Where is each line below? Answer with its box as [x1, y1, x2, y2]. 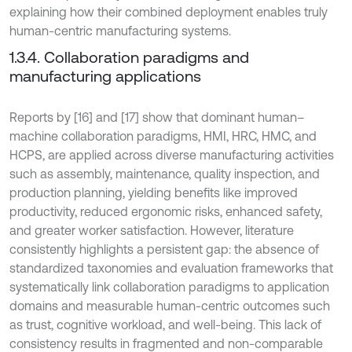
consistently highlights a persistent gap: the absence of [9, 241, 319, 256]
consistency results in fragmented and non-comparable [9, 335, 323, 350]
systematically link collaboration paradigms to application [9, 279, 329, 294]
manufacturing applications [9, 66, 201, 85]
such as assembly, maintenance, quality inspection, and [9, 166, 320, 181]
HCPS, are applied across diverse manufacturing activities [9, 147, 334, 162]
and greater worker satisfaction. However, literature [9, 222, 294, 237]
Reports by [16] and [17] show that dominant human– [9, 109, 305, 124]
